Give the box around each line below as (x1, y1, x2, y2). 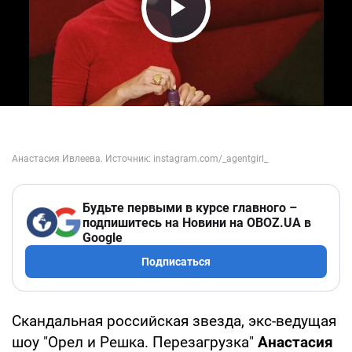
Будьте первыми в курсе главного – (82, 200, 297, 215)
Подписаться (141, 255, 211, 268)
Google (82, 229, 123, 245)
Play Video (146, 20, 294, 54)
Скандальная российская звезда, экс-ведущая (12, 311, 336, 330)
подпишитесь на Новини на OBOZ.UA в (82, 214, 311, 230)
